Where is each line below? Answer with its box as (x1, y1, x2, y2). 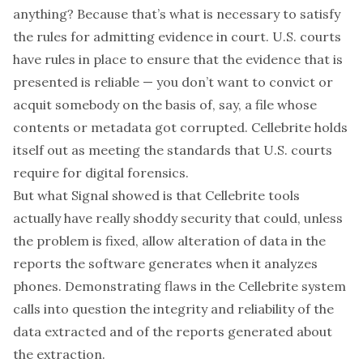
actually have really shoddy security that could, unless (13, 210, 343, 226)
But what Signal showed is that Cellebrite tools (13, 187, 300, 203)
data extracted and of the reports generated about (13, 323, 332, 340)
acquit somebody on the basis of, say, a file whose (13, 96, 317, 113)
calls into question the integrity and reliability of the (13, 301, 334, 317)
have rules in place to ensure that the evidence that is (13, 51, 343, 67)
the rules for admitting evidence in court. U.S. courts (13, 28, 341, 45)
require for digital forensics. (13, 164, 189, 181)
